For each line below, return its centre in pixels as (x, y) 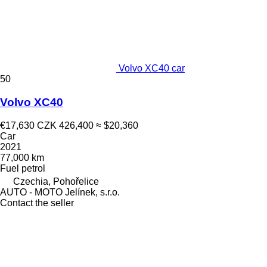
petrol (33, 168)
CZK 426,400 (65, 125)
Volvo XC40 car (152, 69)
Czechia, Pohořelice (56, 181)
